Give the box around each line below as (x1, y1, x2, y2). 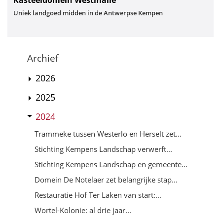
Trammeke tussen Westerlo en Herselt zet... (35, 128, 182, 139)
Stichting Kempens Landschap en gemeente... (35, 159, 187, 169)
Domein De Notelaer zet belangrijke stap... (35, 174, 178, 184)
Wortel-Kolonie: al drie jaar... (35, 205, 131, 215)
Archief (27, 51, 58, 65)
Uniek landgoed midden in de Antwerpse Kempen (13, 8, 163, 17)
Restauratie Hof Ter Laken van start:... (35, 189, 161, 200)
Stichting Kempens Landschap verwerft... (35, 144, 172, 154)
